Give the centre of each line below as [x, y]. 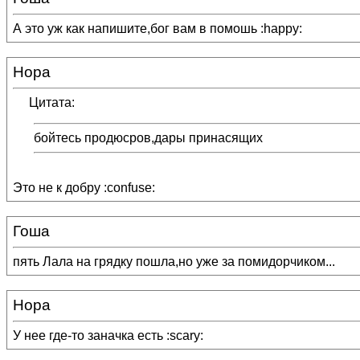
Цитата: [52, 102]
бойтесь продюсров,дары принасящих [148, 138]
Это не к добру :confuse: [84, 188]
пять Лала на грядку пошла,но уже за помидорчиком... [174, 262]
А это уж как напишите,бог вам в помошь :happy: [157, 29]
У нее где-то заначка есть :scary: [108, 335]
